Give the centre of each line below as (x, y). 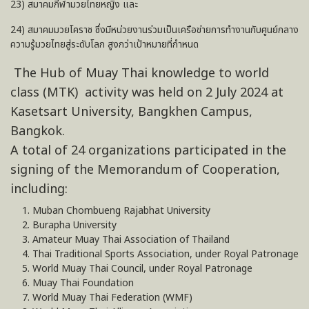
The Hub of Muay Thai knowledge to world (140, 73)
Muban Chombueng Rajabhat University (121, 210)
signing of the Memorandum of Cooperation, (145, 170)
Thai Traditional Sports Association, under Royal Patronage (166, 254)
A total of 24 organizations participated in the (148, 150)
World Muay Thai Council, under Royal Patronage (142, 268)
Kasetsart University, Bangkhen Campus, (131, 112)
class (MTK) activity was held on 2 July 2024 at (147, 92)
